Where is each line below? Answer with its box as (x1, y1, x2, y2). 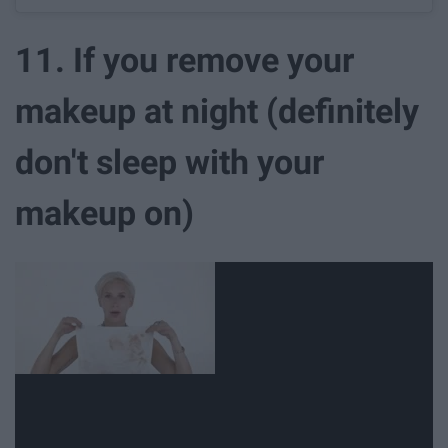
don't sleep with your (15, 141, 324, 182)
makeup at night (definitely (15, 90, 419, 131)
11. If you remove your (15, 39, 354, 80)
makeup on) (15, 192, 194, 233)
